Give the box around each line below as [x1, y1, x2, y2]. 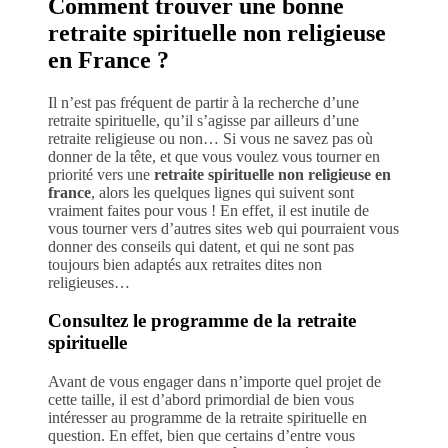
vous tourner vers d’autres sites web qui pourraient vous [48, 219, 399, 237]
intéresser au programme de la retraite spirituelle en [48, 408, 367, 426]
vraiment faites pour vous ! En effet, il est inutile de [48, 201, 369, 219]
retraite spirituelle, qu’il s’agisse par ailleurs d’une [48, 111, 359, 129]
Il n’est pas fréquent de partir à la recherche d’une [48, 93, 359, 111]
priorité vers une [48, 165, 154, 183]
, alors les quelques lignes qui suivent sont [91, 183, 354, 201]
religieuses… [48, 273, 130, 291]
